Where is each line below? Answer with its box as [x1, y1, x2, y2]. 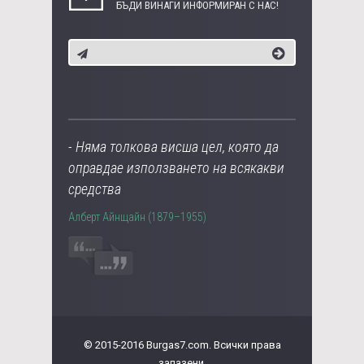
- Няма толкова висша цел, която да [68, 138, 279, 156]
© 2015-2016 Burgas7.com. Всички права [83, 339, 281, 352]
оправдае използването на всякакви [68, 159, 284, 177]
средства [68, 180, 121, 198]
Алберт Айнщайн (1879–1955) [68, 210, 206, 224]
